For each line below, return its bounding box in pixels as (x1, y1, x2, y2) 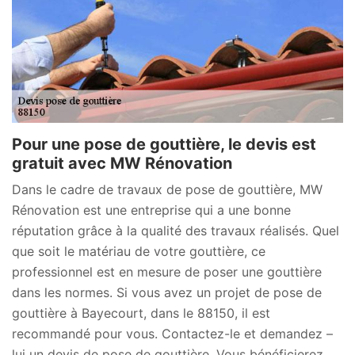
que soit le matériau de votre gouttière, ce (12, 243, 265, 260)
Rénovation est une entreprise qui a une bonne (12, 202, 291, 219)
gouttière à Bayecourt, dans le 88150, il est (12, 305, 270, 322)
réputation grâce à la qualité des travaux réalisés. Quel (12, 223, 339, 239)
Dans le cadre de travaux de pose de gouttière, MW (12, 181, 323, 198)
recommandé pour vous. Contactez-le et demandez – (12, 326, 333, 342)
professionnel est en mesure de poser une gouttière (12, 264, 322, 281)
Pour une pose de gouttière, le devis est (12, 135, 316, 155)
